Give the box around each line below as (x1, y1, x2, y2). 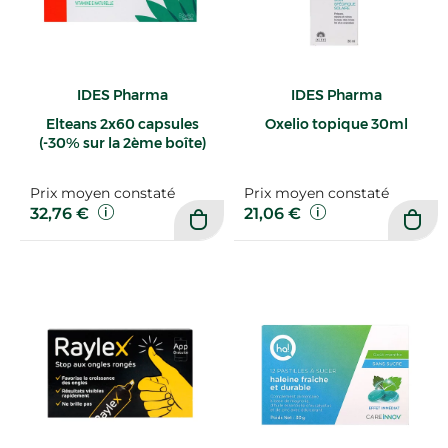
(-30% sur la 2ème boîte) (38, 133, 206, 152)
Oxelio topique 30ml (264, 114, 408, 133)
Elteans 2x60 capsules (45, 114, 199, 133)
